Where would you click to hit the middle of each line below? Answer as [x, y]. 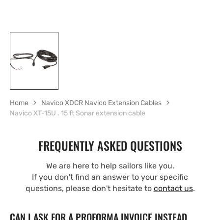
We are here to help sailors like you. [110, 165]
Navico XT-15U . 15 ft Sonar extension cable [78, 113]
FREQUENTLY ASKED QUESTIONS [110, 145]
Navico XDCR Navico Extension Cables [101, 103]
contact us [173, 188]
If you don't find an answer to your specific [110, 177]
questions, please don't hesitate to [89, 188]
